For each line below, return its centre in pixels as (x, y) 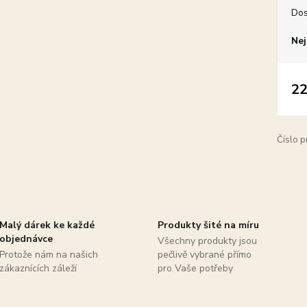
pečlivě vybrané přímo (204, 255)
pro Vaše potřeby (195, 268)
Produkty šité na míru (208, 225)
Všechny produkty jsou (207, 241)
